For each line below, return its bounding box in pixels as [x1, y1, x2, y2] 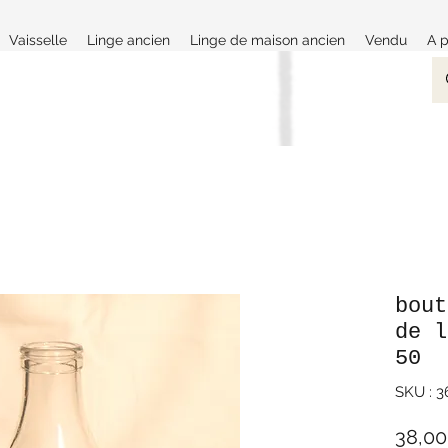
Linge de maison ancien [190, 32, 345, 48]
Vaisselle [9, 32, 67, 48]
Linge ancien [87, 32, 170, 48]
